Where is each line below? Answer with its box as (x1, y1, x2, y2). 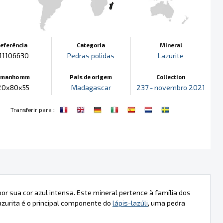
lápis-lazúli (112, 198, 148, 207)
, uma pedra (148, 198, 185, 207)
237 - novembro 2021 (136, 83, 206, 92)
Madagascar (71, 83, 111, 92)
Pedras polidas (67, 51, 115, 60)
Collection (156, 73, 186, 80)
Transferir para (10, 106, 52, 113)
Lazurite (158, 51, 184, 60)
